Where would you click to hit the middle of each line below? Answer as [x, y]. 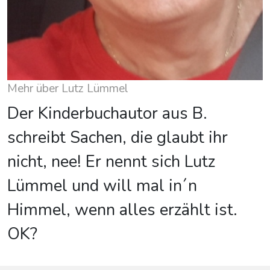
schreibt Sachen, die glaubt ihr [118, 138]
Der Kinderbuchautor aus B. [107, 114]
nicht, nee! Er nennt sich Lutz [111, 162]
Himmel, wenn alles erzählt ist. [122, 210]
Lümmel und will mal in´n [102, 186]
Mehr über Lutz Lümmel [68, 89]
